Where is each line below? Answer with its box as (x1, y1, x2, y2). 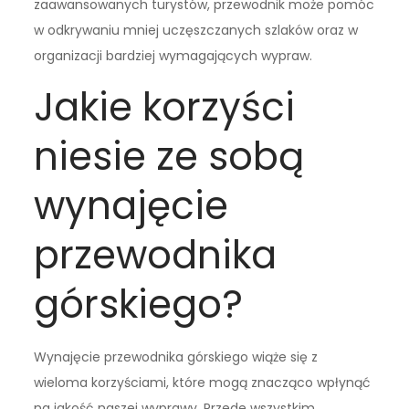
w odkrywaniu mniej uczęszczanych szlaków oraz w (34, 20, 359, 39)
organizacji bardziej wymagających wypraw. (34, 46, 313, 65)
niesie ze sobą (34, 129, 305, 184)
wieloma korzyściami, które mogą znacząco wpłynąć (34, 372, 372, 392)
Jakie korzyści (34, 79, 296, 134)
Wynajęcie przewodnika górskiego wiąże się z (34, 347, 319, 366)
